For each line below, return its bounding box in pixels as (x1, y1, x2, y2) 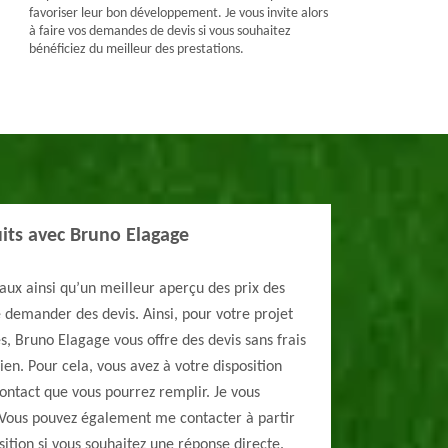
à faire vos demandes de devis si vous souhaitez (28, 24, 291, 39)
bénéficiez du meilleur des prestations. (28, 42, 244, 57)
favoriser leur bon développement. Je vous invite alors (28, 6, 328, 21)
